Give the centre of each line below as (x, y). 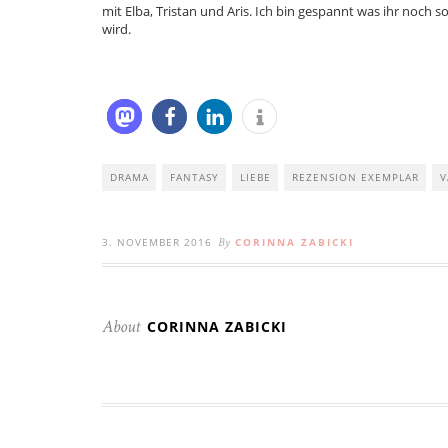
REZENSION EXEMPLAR (355, 177)
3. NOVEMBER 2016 (157, 242)
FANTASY (194, 177)
